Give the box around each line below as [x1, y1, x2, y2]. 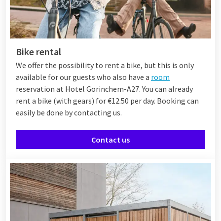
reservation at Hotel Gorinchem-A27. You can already [16, 83, 193, 94]
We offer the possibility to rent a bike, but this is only [16, 60, 194, 70]
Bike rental [16, 45, 61, 58]
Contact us [91, 134, 130, 145]
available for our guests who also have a [16, 72, 151, 82]
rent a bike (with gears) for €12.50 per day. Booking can [16, 95, 199, 106]
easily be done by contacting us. [16, 107, 122, 117]
